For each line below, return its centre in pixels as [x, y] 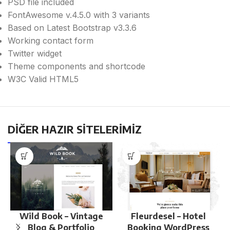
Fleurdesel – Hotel [169, 216]
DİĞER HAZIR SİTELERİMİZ [75, 129]
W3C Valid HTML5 [43, 79]
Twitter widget [35, 53]
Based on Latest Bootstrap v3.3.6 [72, 27]
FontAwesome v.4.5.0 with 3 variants [79, 15]
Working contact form [51, 40]
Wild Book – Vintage [61, 216]
